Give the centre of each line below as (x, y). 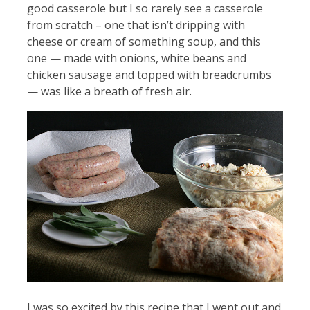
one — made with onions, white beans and (136, 58)
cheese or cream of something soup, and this (144, 41)
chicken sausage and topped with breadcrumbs (149, 74)
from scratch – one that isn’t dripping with (136, 25)
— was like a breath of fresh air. (109, 91)
